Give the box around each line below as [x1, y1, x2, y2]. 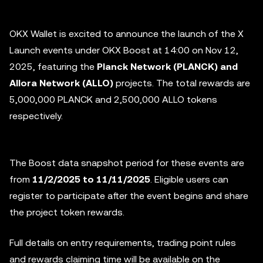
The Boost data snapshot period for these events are [9, 157, 244, 168]
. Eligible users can [150, 174, 228, 185]
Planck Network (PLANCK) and [97, 61, 238, 72]
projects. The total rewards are [116, 77, 250, 89]
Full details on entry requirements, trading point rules [9, 237, 236, 248]
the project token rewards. [9, 207, 124, 218]
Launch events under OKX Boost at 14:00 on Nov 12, [9, 45, 238, 56]
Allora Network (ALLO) [9, 77, 116, 89]
